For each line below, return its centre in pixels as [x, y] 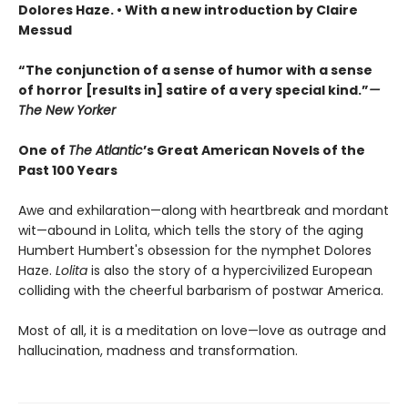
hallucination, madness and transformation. [158, 351]
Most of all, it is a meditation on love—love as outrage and [202, 331]
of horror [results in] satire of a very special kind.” [194, 91]
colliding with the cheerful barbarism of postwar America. [201, 291]
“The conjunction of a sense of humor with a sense [195, 71]
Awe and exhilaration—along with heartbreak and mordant [204, 211]
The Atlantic [106, 151]
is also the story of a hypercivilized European [232, 271]
